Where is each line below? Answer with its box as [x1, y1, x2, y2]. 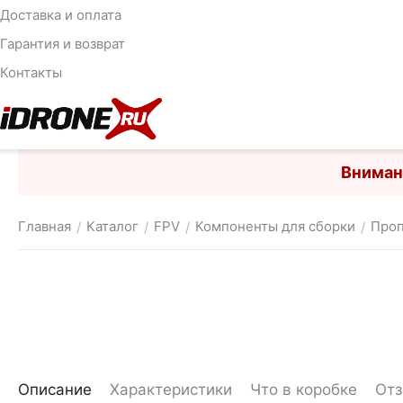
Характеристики [110, 381, 232, 399]
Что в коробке [250, 381, 357, 399]
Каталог [86, 218, 139, 235]
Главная [18, 218, 71, 235]
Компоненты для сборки [195, 218, 355, 235]
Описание [18, 381, 92, 399]
